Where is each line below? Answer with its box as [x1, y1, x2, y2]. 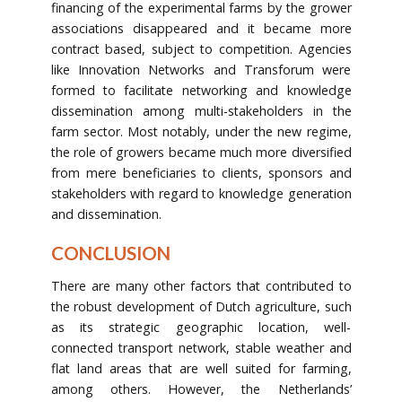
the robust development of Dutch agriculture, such [50, 298, 352, 316]
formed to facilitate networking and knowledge [50, 82, 352, 100]
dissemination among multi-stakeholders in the [50, 102, 352, 120]
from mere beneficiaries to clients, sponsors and [50, 164, 352, 182]
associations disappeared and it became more [50, 20, 352, 38]
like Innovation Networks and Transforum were [50, 61, 352, 79]
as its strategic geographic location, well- [50, 319, 352, 336]
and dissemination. [50, 205, 162, 223]
